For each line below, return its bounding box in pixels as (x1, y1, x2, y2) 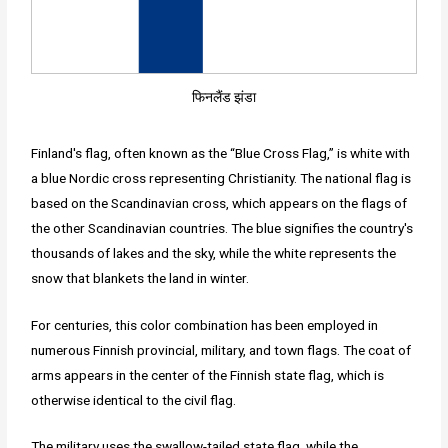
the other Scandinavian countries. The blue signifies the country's (31, 219, 414, 236)
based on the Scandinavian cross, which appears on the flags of (31, 194, 408, 211)
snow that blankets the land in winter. (31, 269, 250, 286)
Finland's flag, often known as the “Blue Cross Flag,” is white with (31, 144, 411, 161)
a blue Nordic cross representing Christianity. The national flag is (31, 169, 412, 186)
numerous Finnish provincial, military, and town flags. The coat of (31, 341, 412, 358)
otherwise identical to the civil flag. (31, 391, 237, 408)
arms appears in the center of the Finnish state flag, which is (31, 366, 385, 383)
